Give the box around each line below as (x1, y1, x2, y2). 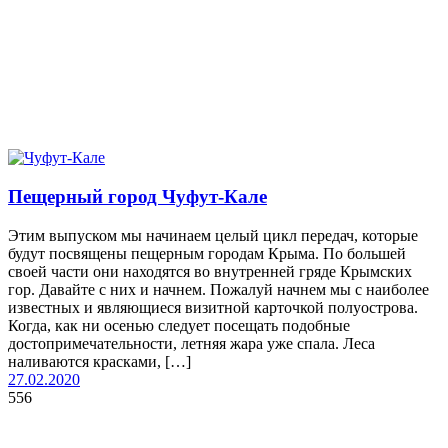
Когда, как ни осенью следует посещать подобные (8, 316, 350, 334)
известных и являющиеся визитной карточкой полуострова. (8, 298, 418, 316)
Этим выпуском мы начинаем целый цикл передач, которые (8, 226, 418, 244)
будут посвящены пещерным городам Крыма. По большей (8, 244, 406, 262)
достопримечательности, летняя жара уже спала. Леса (8, 334, 375, 352)
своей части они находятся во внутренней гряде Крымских (8, 262, 412, 280)
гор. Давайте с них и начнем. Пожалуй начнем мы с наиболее (8, 280, 429, 298)
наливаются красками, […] (8, 352, 191, 370)
